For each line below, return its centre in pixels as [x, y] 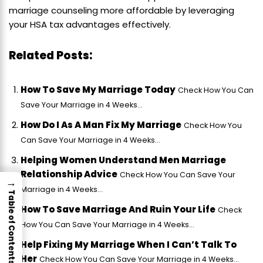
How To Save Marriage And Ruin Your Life [118, 210]
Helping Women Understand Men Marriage [123, 160]
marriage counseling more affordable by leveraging [122, 11]
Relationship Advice [69, 174]
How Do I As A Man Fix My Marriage [101, 125]
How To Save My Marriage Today [98, 90]
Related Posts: [50, 56]
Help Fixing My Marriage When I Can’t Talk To [129, 245]
